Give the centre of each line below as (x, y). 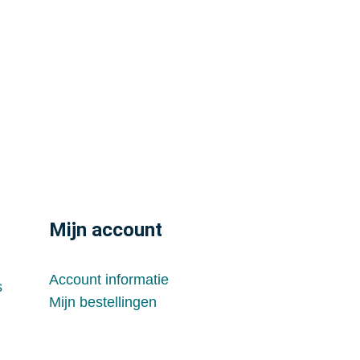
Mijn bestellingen (102, 303)
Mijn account (105, 230)
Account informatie (108, 280)
